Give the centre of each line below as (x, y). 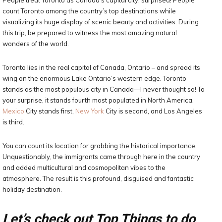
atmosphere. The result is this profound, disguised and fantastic (98, 178)
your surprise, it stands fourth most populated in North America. (98, 100)
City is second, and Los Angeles (153, 111)
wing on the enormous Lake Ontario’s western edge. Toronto (94, 78)
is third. (13, 122)
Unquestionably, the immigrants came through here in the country (101, 157)
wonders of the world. (36, 44)
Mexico (13, 111)
